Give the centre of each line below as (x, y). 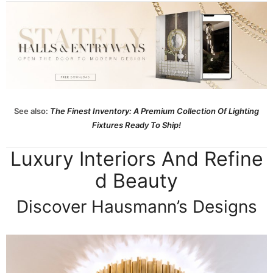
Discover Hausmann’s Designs (136, 206)
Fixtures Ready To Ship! (136, 125)
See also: (32, 111)
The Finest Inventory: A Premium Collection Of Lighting (154, 111)
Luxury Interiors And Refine (136, 158)
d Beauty (136, 180)
